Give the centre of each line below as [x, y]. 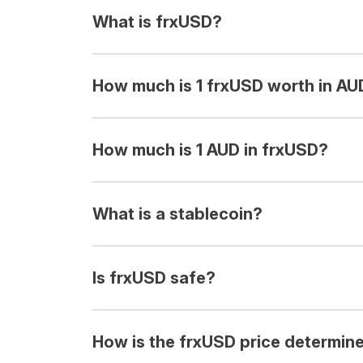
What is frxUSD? [157, 22]
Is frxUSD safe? [154, 278]
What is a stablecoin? [177, 214]
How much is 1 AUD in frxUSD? [210, 150]
